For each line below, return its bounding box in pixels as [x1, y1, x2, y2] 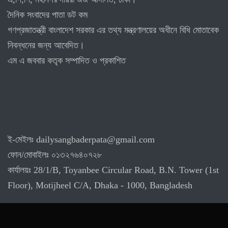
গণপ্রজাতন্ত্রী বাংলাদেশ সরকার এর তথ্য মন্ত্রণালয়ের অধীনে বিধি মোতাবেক [8, 24, 219, 35]
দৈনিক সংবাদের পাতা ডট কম [8, 9, 88, 20]
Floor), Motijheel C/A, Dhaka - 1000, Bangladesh [8, 180, 192, 190]
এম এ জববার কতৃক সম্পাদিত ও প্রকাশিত [8, 55, 126, 66]
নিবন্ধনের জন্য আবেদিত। [8, 40, 84, 50]
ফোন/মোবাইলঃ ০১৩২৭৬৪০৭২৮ [8, 149, 102, 160]
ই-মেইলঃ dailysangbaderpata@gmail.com [8, 134, 155, 145]
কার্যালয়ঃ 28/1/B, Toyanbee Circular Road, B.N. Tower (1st [8, 164, 219, 175]
